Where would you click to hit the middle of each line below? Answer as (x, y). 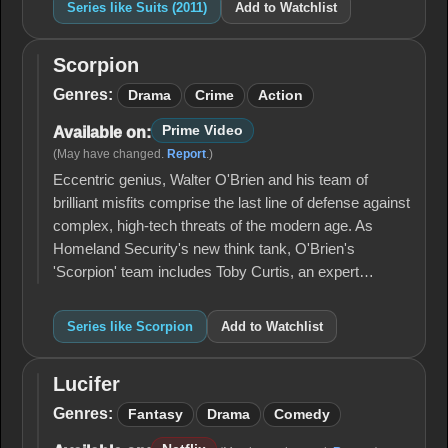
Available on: (102, 132)
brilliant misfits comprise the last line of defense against (231, 203)
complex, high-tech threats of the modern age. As (213, 226)
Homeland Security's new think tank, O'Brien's (204, 249)
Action (280, 95)
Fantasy (155, 414)
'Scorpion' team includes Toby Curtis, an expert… (213, 272)
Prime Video (202, 130)
